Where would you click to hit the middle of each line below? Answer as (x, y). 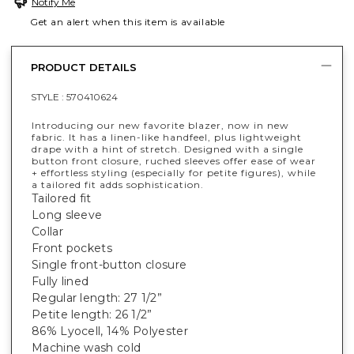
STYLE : (49, 97)
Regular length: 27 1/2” (97, 298)
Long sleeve (67, 215)
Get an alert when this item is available (128, 22)
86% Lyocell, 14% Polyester (110, 331)
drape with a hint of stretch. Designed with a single (168, 149)
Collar (47, 232)
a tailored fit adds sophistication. (118, 185)
